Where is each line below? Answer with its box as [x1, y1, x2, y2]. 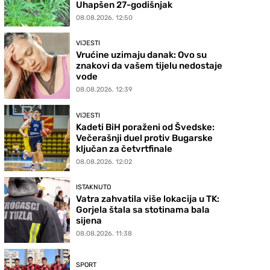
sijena [76, 215, 102, 227]
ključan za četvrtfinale [76, 143, 173, 154]
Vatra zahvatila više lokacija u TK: [76, 193, 220, 205]
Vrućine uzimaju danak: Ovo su [76, 49, 207, 61]
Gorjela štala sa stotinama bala [76, 204, 210, 216]
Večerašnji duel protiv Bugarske [76, 132, 213, 143]
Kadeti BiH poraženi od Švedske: [76, 121, 215, 133]
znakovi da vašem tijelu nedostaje [76, 60, 223, 72]
